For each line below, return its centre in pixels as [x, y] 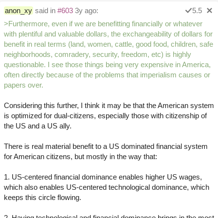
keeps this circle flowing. [43, 198]
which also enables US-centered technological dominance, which [107, 187]
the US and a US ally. [38, 126]
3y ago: [86, 11]
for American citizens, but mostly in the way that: [81, 157]
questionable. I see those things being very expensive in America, [107, 65]
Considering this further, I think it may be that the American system [109, 106]
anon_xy [18, 11]
